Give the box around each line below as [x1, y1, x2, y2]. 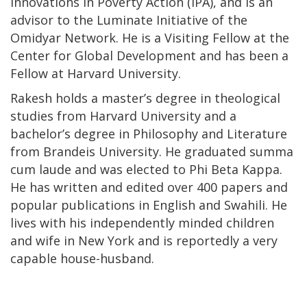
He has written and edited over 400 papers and [10, 178, 288, 195]
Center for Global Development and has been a [10, 47, 288, 64]
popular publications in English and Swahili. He [10, 196, 287, 213]
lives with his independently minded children [10, 214, 274, 231]
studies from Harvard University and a [10, 107, 236, 124]
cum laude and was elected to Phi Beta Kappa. [10, 160, 282, 177]
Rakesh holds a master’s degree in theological [10, 89, 280, 106]
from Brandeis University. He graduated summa [10, 143, 293, 160]
